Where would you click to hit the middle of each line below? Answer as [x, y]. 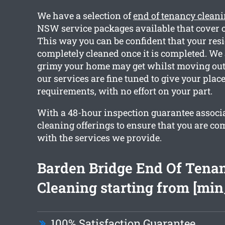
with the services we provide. [99, 138]
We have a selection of [85, 16]
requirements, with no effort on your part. [125, 91]
